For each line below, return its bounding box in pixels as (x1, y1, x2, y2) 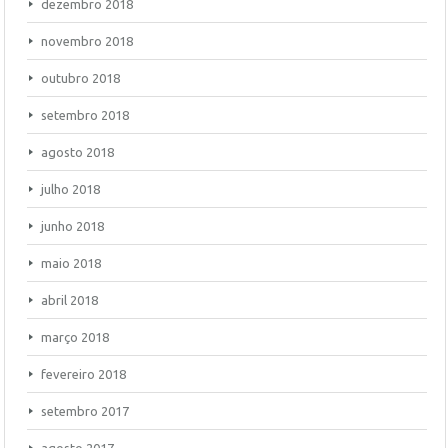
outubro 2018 (41, 71, 120, 85)
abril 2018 (41, 293, 98, 307)
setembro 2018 (41, 108, 129, 122)
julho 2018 (41, 182, 100, 196)
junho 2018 (41, 219, 104, 233)
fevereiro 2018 (41, 367, 126, 381)
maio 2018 (41, 256, 101, 270)
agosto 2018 (41, 145, 114, 159)
